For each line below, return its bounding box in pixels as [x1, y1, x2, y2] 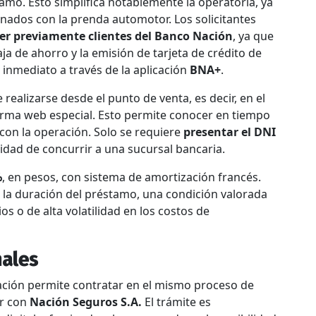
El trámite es [142, 293, 211, 310]
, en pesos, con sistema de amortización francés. [2, 169, 261, 185]
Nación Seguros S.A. [30, 293, 142, 310]
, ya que [233, 28, 274, 44]
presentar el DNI [183, 123, 276, 140]
